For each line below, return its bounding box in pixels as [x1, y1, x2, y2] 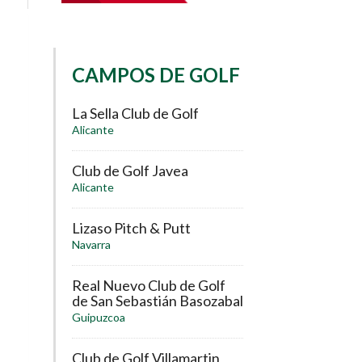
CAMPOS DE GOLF [72, 62, 240, 86]
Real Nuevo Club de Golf [72, 276, 225, 295]
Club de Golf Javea [72, 162, 188, 180]
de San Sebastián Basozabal [72, 292, 243, 310]
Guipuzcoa [72, 310, 125, 325]
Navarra [72, 238, 111, 252]
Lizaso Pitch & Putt [72, 219, 191, 238]
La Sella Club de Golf [72, 104, 199, 123]
